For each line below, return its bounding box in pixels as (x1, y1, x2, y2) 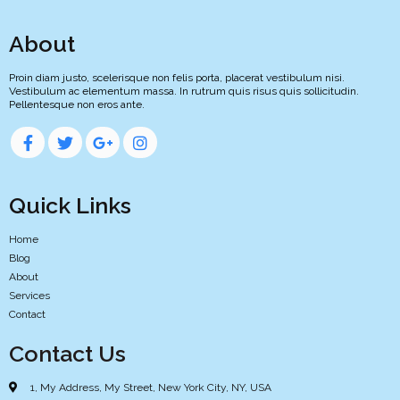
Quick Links (9, 192, 131, 220)
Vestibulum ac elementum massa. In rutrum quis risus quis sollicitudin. (9, 85, 359, 98)
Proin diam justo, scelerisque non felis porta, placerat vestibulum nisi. (9, 71, 345, 85)
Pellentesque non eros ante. (9, 98, 145, 112)
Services (9, 289, 50, 303)
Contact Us (9, 340, 126, 368)
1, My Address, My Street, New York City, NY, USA (30, 381, 271, 395)
